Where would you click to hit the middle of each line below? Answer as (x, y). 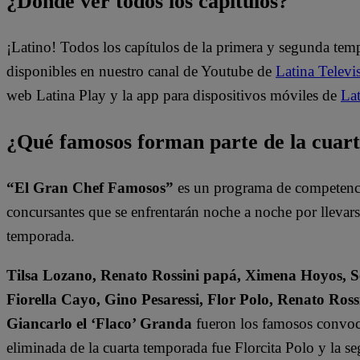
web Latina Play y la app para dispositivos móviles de (174, 96)
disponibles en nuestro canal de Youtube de (141, 72)
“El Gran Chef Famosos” (90, 188)
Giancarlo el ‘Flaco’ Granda (99, 324)
